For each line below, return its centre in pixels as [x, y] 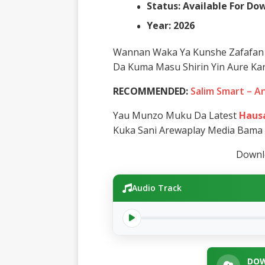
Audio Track [156, 188]
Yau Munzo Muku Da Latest [176, 115]
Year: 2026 [170, 25]
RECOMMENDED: [151, 91]
